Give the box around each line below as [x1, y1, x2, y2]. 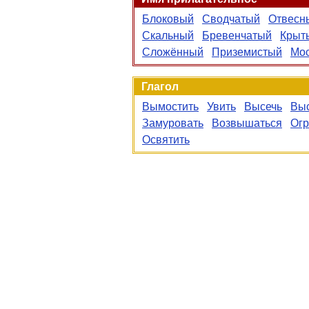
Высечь [244, 101, 282, 112]
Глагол [141, 81, 179, 92]
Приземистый [212, 46, 282, 58]
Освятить [142, 134, 190, 146]
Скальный [142, 30, 194, 41]
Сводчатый [202, 13, 260, 25]
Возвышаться [212, 117, 282, 129]
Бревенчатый [202, 30, 272, 41]
